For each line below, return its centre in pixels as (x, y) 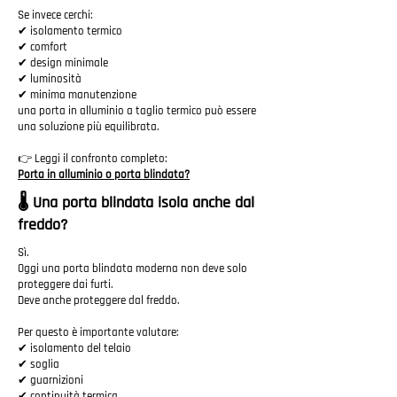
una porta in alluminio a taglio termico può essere (137, 111)
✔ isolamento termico (70, 31)
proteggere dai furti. (66, 284)
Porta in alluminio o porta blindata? (104, 175)
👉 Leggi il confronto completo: (93, 159)
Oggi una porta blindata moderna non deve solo (132, 269)
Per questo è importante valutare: (98, 332)
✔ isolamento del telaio (74, 348)
